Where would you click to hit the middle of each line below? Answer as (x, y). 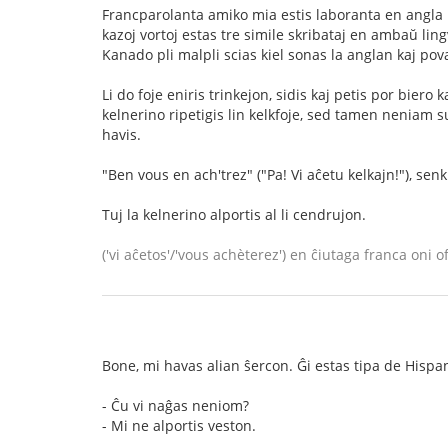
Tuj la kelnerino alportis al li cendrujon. (234, 214)
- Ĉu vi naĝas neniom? (175, 405)
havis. (121, 134)
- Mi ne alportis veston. (179, 425)
